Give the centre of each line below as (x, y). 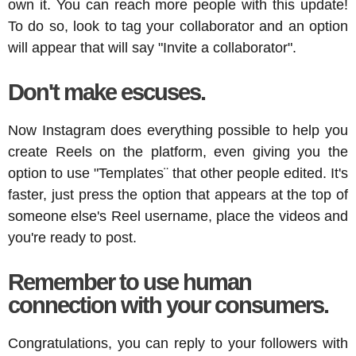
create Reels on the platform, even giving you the (178, 151)
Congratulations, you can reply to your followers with (178, 343)
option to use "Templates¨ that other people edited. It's (178, 173)
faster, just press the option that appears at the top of (178, 194)
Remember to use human (130, 282)
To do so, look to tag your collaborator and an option (178, 26)
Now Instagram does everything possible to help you (178, 130)
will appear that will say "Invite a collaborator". (152, 47)
